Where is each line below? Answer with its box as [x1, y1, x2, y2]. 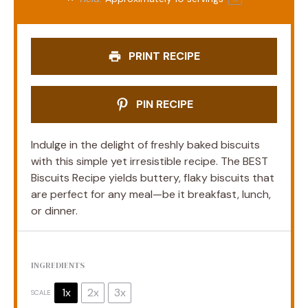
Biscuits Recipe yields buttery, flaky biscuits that [31, 170, 274, 185]
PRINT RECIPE [126, 48, 200, 63]
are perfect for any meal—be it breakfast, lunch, [31, 186, 271, 201]
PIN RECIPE [133, 96, 193, 111]
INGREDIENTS [31, 259, 85, 271]
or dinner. [31, 203, 78, 218]
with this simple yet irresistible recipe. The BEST [31, 153, 268, 168]
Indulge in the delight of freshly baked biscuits [31, 137, 260, 152]
